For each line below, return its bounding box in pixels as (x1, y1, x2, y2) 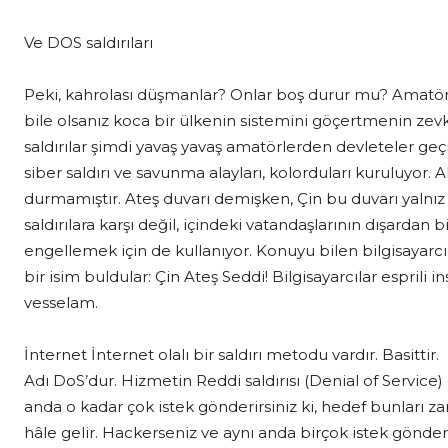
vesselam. (24, 292, 98, 312)
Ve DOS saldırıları (24, 32, 153, 52)
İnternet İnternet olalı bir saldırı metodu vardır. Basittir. (24, 344, 439, 364)
